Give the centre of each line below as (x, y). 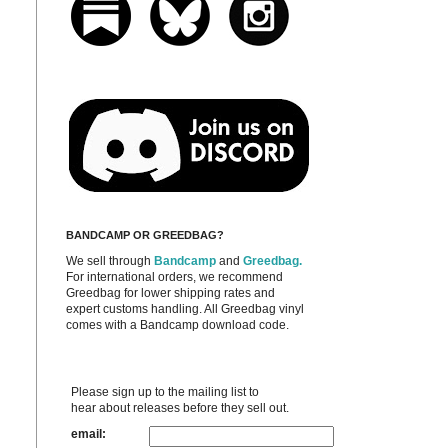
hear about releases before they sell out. (180, 408)
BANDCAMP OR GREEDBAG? (145, 235)
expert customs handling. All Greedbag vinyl (185, 309)
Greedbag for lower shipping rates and (170, 293)
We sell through (108, 261)
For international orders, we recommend (174, 277)
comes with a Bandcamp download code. (177, 325)
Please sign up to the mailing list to (165, 392)
